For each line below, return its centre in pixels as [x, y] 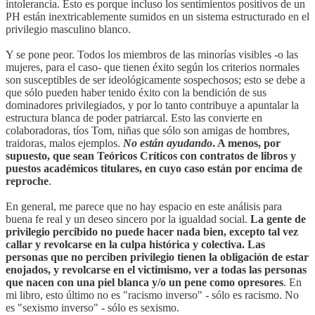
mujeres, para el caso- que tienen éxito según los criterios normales [153, 67]
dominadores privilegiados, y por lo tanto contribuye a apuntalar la [152, 105]
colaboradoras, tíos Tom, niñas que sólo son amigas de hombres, [148, 130]
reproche [27, 181]
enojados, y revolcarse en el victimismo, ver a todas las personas [156, 269]
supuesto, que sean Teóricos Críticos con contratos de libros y [151, 155]
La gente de [278, 219]
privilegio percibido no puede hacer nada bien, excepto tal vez [152, 231]
